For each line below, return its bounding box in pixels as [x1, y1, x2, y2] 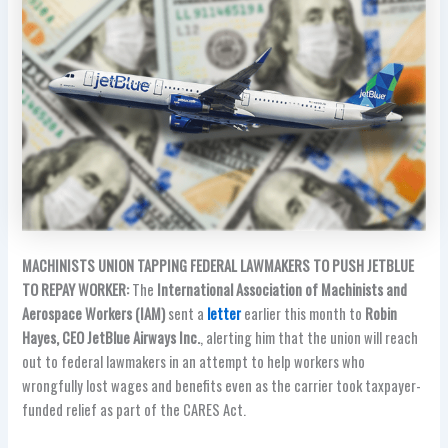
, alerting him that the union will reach [200, 326, 419, 348]
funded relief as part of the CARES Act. [22, 398, 247, 420]
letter [207, 302, 242, 324]
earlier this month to [241, 302, 366, 324]
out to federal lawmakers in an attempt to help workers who [22, 350, 366, 372]
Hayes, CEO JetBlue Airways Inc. [22, 326, 201, 348]
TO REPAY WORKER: [22, 278, 130, 300]
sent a [165, 302, 208, 324]
